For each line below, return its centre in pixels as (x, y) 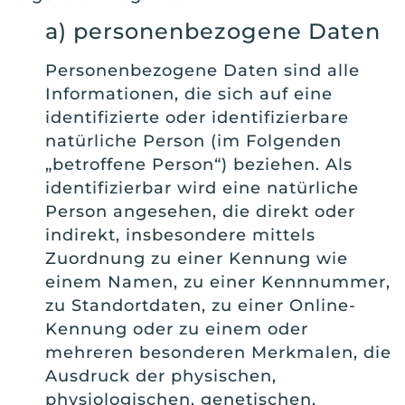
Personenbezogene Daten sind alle (202, 71)
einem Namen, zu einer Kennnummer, (218, 283)
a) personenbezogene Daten (213, 32)
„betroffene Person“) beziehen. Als (199, 165)
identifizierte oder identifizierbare (197, 118)
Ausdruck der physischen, (161, 377)
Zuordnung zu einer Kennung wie (197, 259)
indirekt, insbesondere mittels (180, 235)
